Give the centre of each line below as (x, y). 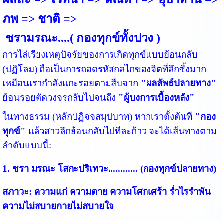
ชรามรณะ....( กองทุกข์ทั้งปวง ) (81, 38)
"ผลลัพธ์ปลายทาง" (178, 83)
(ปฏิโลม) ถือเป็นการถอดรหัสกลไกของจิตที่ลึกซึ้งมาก (104, 69)
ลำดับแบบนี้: (27, 145)
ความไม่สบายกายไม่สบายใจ (58, 206)
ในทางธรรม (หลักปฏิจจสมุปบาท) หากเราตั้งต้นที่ (98, 116)
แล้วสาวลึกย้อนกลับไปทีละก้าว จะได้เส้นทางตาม (121, 131)
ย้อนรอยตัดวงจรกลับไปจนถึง (60, 97)
